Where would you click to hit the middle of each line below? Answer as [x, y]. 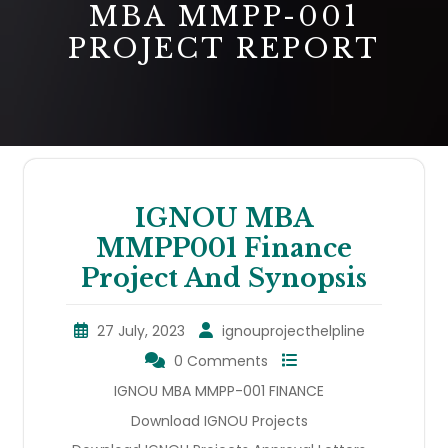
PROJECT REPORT [224, 48]
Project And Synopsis [224, 278]
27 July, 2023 [140, 330]
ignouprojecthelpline [293, 330]
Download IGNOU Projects [219, 420]
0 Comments [221, 360]
